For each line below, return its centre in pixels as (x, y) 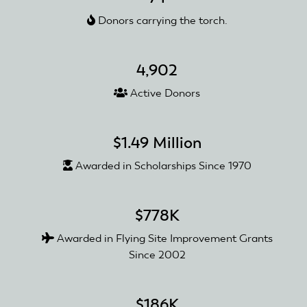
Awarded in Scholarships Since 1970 (162, 166)
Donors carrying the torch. (161, 21)
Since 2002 (157, 255)
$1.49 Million (157, 143)
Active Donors (164, 93)
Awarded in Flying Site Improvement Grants (163, 238)
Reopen (97, 32)
